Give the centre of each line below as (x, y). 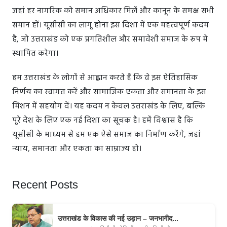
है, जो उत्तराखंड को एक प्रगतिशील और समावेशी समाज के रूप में (110, 40)
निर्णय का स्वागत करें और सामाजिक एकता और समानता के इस (109, 92)
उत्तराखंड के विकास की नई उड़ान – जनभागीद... (118, 218)
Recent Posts (45, 185)
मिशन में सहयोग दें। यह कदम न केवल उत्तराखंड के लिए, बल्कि (109, 107)
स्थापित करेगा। (37, 54)
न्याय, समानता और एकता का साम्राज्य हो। (77, 149)
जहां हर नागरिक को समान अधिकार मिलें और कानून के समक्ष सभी (113, 11)
